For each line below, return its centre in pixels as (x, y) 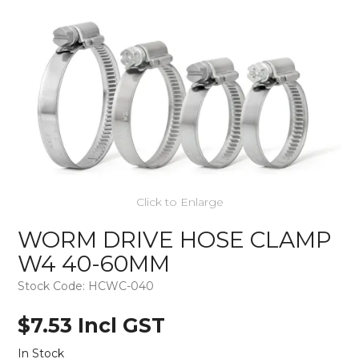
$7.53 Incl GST (92, 326)
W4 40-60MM (94, 263)
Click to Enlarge (179, 202)
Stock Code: (52, 286)
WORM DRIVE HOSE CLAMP (175, 239)
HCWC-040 (121, 286)
